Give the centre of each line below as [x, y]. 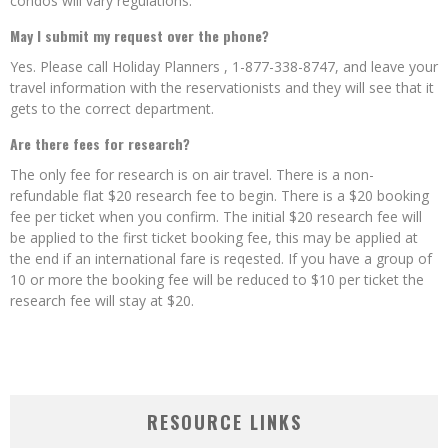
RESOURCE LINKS [224, 422]
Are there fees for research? [100, 143]
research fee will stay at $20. [102, 300]
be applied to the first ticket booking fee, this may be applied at [214, 237]
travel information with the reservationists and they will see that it [222, 87]
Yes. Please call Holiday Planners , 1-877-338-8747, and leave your [224, 66]
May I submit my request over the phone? [139, 35]
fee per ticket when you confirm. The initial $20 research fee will [216, 216]
